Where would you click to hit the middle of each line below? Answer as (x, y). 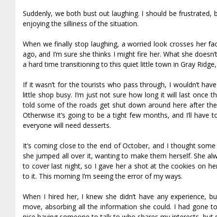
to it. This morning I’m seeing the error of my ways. (103, 176)
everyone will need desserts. (67, 125)
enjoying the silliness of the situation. (81, 24)
